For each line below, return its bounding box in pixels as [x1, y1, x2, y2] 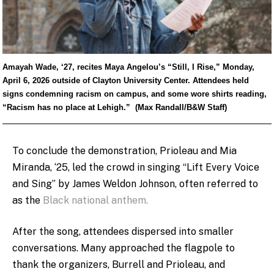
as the [12, 194, 43, 206]
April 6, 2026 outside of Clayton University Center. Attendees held [2, 76, 249, 86]
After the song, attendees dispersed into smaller [12, 226, 234, 238]
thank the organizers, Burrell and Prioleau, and [12, 259, 225, 271]
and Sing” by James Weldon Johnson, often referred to [12, 177, 258, 190]
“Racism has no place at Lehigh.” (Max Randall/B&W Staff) [2, 103, 227, 113]
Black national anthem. [43, 194, 148, 206]
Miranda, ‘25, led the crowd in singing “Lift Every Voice [12, 161, 259, 173]
